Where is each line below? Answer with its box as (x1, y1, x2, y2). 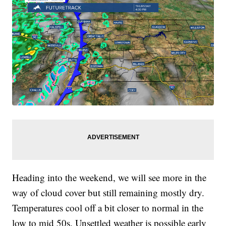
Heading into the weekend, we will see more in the (12, 171, 207, 184)
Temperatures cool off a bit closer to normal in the (12, 201, 204, 214)
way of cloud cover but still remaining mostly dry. (12, 186, 205, 199)
